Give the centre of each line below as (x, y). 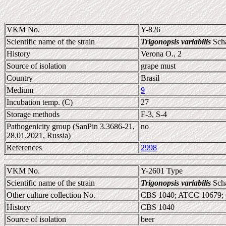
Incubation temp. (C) (40, 102)
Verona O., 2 (161, 54)
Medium (20, 90)
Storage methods (33, 114)
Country (20, 78)
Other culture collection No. (51, 195)
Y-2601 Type (162, 171)
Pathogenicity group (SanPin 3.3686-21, (71, 126)
